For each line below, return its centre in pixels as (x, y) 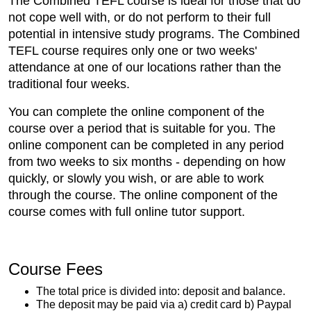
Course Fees (56, 269)
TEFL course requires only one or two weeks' (133, 51)
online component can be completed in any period (146, 145)
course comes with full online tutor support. (127, 212)
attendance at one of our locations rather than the (145, 68)
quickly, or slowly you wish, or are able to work (136, 179)
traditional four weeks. (69, 84)
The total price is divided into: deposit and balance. (161, 292)
